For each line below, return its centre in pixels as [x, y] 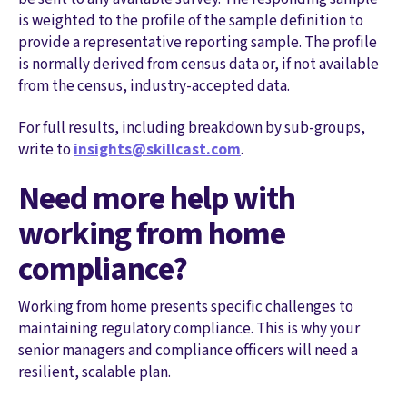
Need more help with [157, 199]
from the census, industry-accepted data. [154, 85]
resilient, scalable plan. [94, 372]
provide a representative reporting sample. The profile [198, 42]
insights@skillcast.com [157, 149]
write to [46, 149]
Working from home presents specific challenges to [186, 307]
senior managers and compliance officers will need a [188, 351]
